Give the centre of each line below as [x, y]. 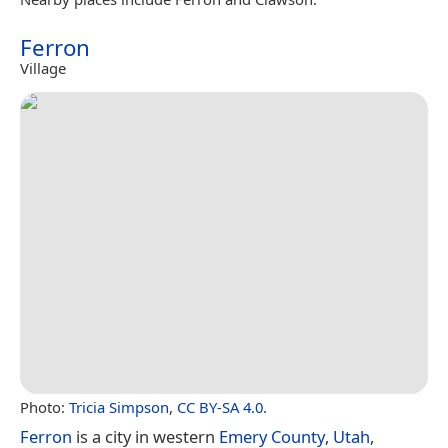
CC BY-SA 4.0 [220, 406]
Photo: [44, 406]
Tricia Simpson [119, 406]
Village [43, 67]
